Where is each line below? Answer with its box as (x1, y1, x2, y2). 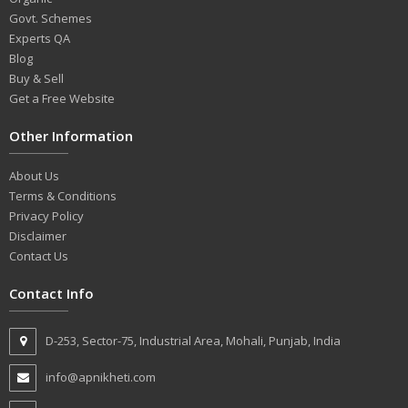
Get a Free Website (9, 90, 115, 107)
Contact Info (9, 284, 94, 303)
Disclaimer (9, 228, 66, 245)
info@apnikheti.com (46, 369, 156, 386)
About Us (9, 168, 59, 185)
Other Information (9, 127, 133, 146)
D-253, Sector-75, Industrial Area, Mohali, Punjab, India (46, 332, 341, 350)
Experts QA (9, 30, 70, 47)
